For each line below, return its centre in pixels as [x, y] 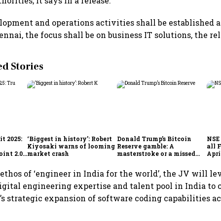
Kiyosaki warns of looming [71, 146]
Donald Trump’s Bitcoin [154, 138]
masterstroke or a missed [156, 153]
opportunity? [138, 161]
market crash [48, 153]
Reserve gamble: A [146, 146]
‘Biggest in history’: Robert [70, 138]
